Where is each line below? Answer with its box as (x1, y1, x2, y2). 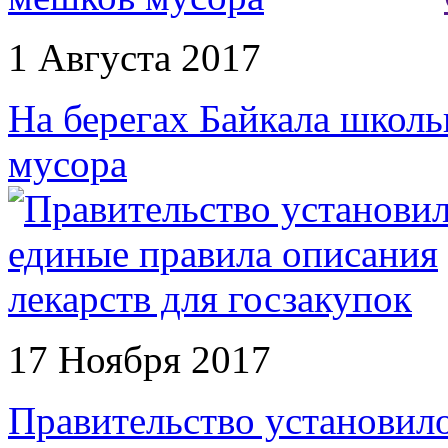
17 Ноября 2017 (8, 338, 271, 382)
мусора (8, 142, 127, 186)
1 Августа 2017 (8, 36, 261, 80)
